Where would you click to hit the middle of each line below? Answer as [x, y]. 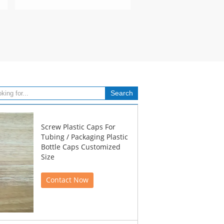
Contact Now [67, 180]
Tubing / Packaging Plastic [84, 137]
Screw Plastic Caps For [78, 127]
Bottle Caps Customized [81, 147]
